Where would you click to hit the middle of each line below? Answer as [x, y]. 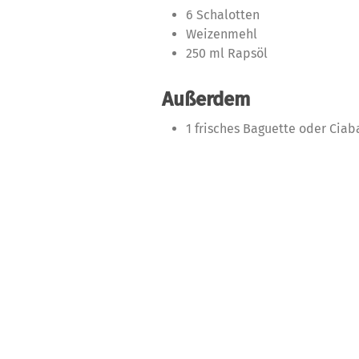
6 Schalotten [223, 15]
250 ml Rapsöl [227, 53]
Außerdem [206, 99]
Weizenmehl [222, 34]
